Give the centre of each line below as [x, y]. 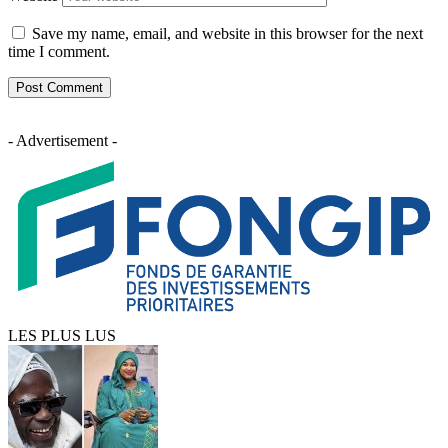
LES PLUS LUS [62, 336]
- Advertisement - [62, 141]
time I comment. [59, 52]
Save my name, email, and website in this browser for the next [227, 34]
